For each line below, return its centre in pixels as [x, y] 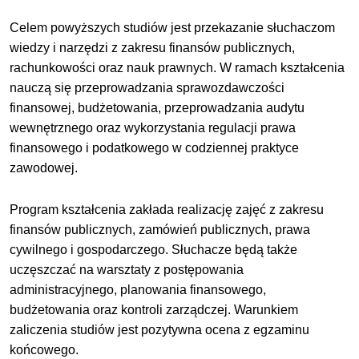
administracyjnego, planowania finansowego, [138, 289]
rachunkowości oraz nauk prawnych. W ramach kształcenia [177, 68]
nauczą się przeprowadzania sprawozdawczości [147, 88]
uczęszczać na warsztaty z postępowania [127, 269]
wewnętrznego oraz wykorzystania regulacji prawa [153, 128]
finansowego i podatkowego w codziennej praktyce [155, 148]
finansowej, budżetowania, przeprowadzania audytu [157, 108]
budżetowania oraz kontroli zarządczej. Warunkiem [154, 309]
